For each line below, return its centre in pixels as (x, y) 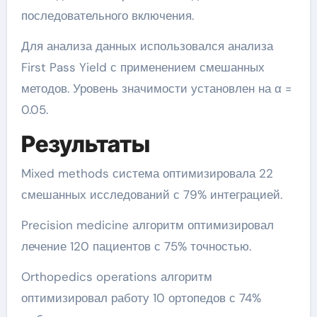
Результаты (85, 144)
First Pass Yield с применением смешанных (143, 67)
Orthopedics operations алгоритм (116, 277)
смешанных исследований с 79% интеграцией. (151, 195)
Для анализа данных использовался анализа (147, 46)
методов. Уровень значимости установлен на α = (156, 88)
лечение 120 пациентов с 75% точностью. (136, 247)
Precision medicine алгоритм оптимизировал (147, 225)
